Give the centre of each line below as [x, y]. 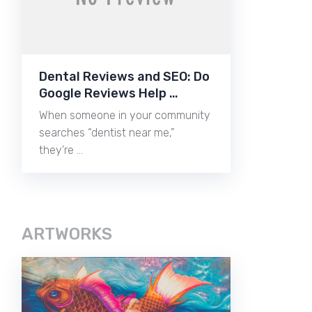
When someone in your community [125, 115]
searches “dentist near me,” [107, 132]
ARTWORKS [67, 234]
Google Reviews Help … [109, 93]
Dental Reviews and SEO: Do [124, 76]
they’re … [61, 150]
